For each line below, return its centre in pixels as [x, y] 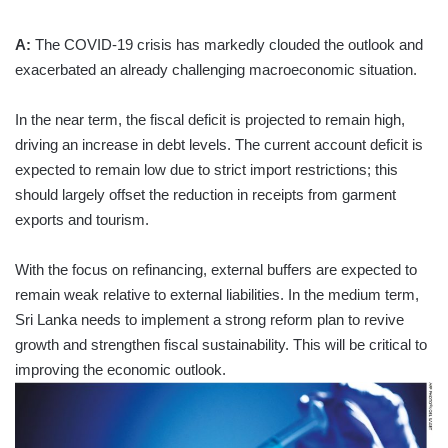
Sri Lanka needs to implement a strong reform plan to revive [209, 320]
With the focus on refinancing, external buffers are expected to [216, 270]
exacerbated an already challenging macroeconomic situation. [216, 70]
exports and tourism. [82, 220]
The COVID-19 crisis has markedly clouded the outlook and [227, 45]
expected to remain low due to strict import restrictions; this [206, 170]
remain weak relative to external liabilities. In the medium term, [217, 295]
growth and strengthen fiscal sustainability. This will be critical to [221, 345]
